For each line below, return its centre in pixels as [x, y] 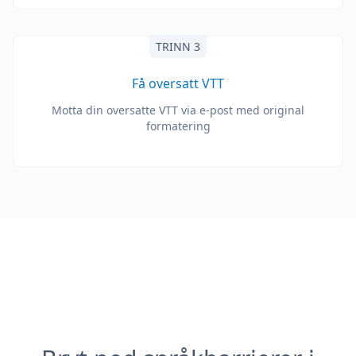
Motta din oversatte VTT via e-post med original [178, 110]
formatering [178, 126]
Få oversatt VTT [178, 83]
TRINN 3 [178, 46]
